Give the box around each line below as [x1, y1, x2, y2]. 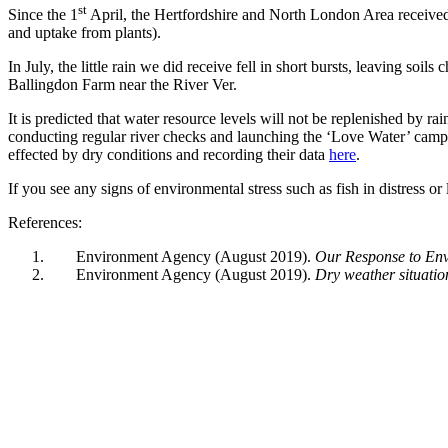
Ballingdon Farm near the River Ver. [8, 76, 237, 94]
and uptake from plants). [8, 24, 161, 42]
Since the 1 [8, 6, 78, 24]
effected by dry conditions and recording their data [8, 146, 329, 164]
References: [8, 214, 82, 232]
